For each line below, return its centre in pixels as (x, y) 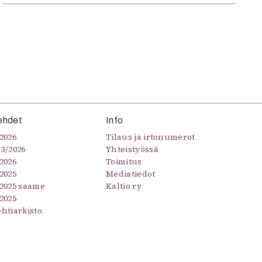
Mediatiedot (131, 173)
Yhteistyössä (132, 149)
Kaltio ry (124, 186)
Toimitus (124, 161)
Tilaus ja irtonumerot (151, 137)
